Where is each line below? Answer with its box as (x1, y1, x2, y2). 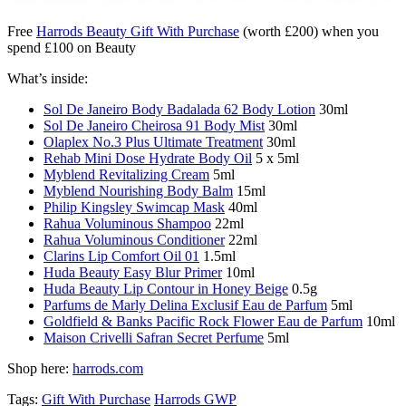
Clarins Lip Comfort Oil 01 (43, 247, 199, 264)
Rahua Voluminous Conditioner (43, 231, 225, 247)
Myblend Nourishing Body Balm (43, 182, 233, 198)
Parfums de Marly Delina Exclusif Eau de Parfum (43, 296, 327, 313)
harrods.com (72, 360, 143, 376)
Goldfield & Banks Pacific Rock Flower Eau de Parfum (43, 313, 362, 329)
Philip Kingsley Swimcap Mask (43, 198, 225, 215)
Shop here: (7, 360, 72, 376)
